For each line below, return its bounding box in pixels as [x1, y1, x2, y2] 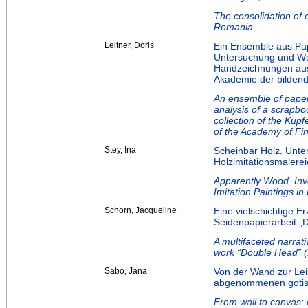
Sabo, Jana [104, 266, 147, 276]
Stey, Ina [104, 145, 136, 155]
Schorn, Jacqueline [104, 206, 177, 216]
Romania [214, 21, 253, 33]
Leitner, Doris [104, 41, 154, 51]
